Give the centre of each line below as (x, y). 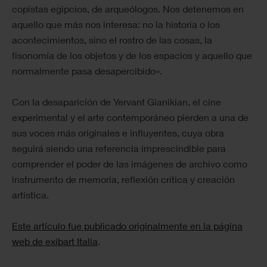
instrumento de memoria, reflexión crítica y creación (123, 179)
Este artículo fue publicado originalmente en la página (127, 226)
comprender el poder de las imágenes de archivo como (130, 164)
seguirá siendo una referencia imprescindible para (119, 148)
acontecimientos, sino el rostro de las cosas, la (112, 40)
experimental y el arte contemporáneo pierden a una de (130, 117)
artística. (30, 195)
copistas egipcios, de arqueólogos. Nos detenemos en (128, 9)
